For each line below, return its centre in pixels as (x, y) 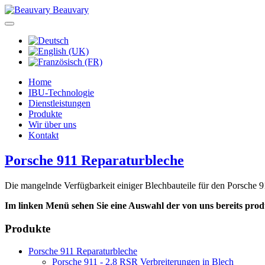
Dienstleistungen (59, 103)
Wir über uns (52, 125)
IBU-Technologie (61, 93)
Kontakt (43, 135)
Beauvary (71, 10)
